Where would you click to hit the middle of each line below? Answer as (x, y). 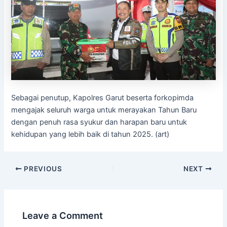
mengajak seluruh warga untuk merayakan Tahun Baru (104, 110)
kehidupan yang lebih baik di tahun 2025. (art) (90, 135)
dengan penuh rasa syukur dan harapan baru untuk (99, 122)
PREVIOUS (42, 168)
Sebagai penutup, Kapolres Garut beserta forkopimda (103, 98)
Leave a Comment (63, 216)
